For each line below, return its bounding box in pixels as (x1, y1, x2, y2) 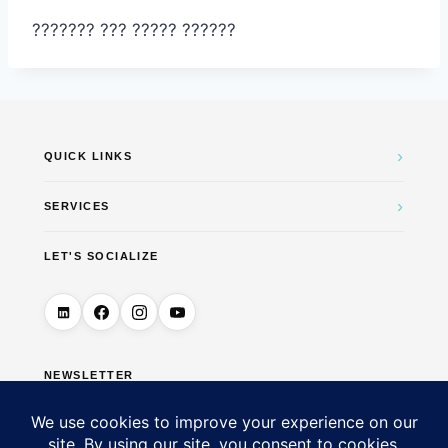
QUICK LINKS (44, 150, 133, 163)
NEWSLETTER (44, 369, 134, 382)
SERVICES (44, 200, 110, 213)
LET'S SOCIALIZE (44, 250, 159, 263)
